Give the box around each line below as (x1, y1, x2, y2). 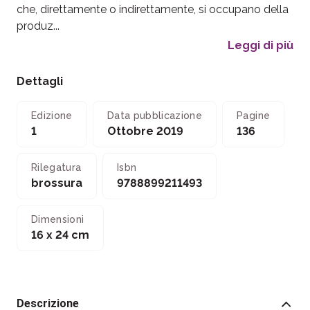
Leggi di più (228, 39, 293, 52)
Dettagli (17, 75, 63, 88)
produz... (17, 19, 60, 33)
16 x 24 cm (31, 228, 89, 241)
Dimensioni (31, 214, 84, 225)
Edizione (31, 110, 73, 121)
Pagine (237, 110, 271, 121)
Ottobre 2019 (107, 125, 183, 138)
